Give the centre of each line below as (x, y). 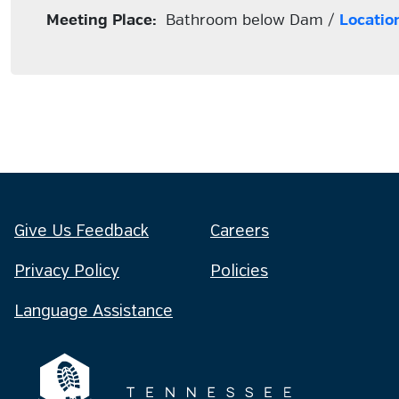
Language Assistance (94, 312)
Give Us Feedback (81, 232)
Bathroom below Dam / (248, 20)
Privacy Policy (67, 272)
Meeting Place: (102, 20)
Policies (239, 272)
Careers (240, 232)
